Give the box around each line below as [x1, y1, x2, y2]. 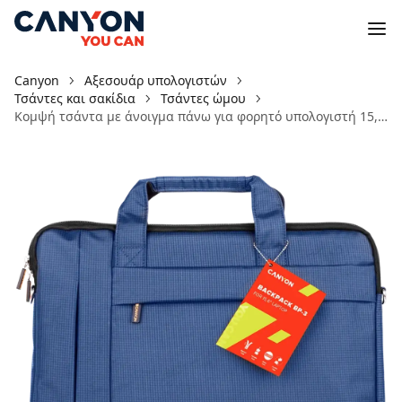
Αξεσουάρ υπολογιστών [84, 72, 227, 89]
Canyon [14, 72, 59, 89]
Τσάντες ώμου [161, 90, 246, 107]
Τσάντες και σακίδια [14, 90, 135, 107]
